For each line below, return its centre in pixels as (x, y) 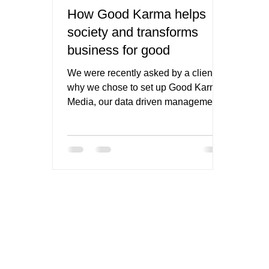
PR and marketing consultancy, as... (144, 116)
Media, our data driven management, (145, 102)
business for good (119, 50)
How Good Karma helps (137, 14)
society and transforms (133, 32)
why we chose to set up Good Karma (145, 87)
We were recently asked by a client (141, 73)
